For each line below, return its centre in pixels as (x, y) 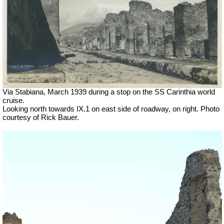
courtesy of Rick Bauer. (41, 118)
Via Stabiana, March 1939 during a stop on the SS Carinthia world (109, 92)
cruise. (13, 101)
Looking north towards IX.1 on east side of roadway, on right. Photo (111, 109)
